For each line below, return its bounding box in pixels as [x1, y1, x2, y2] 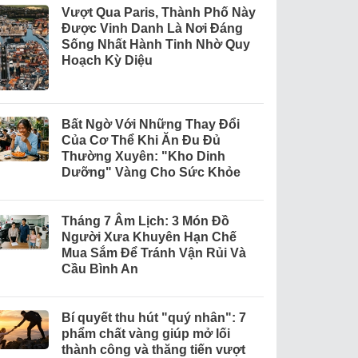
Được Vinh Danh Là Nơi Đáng [61, 22, 243, 36]
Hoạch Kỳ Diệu [61, 54, 153, 68]
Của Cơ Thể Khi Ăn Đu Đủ [61, 133, 221, 147]
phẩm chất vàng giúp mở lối [61, 326, 230, 340]
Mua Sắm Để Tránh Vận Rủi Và [61, 245, 246, 260]
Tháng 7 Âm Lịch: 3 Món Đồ [61, 213, 229, 228]
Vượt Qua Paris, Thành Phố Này [61, 6, 256, 20]
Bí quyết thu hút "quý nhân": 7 [61, 310, 246, 324]
